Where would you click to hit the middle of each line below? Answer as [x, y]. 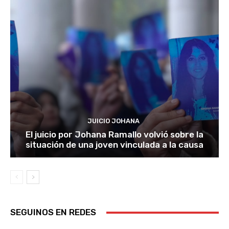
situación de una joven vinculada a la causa [114, 145]
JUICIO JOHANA [113, 121]
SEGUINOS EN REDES [53, 212]
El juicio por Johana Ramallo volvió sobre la [114, 135]
